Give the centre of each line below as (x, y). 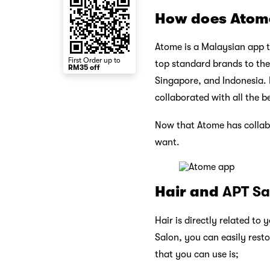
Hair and (189, 192)
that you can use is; (197, 254)
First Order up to (94, 60)
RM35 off (84, 67)
